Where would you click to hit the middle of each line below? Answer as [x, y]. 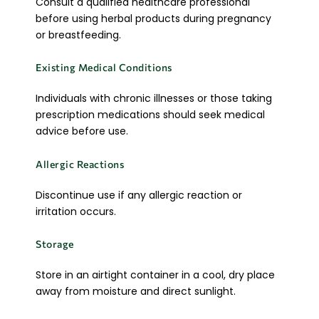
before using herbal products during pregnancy [153, 19]
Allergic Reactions [80, 164]
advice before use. [82, 131]
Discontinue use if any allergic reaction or [139, 195]
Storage [55, 244]
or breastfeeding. [78, 35]
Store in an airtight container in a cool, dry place [155, 275]
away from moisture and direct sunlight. [136, 292]
